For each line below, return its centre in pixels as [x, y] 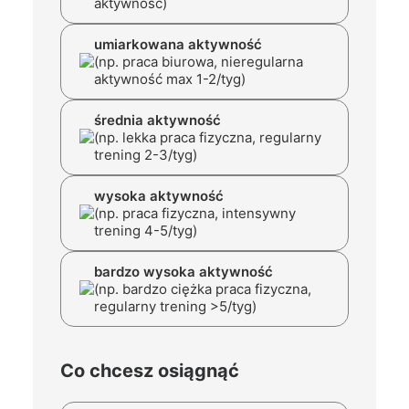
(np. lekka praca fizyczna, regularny [208, 137]
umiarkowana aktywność [178, 44]
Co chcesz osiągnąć [150, 371]
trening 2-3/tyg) [146, 155]
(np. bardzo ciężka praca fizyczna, [203, 289]
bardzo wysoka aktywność [184, 272]
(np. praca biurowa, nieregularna [199, 62]
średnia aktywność [157, 120]
